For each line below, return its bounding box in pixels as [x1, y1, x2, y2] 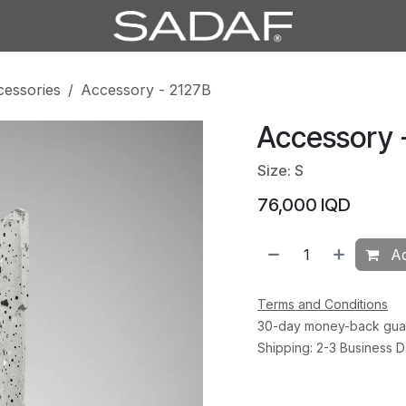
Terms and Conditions [257, 295, 388, 312]
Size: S [257, 160, 304, 179]
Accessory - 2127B [81, 80, 211, 99]
